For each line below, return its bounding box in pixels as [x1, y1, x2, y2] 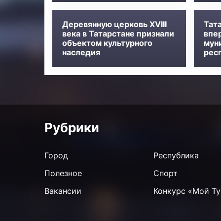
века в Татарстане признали [62, 29, 174, 39]
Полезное [44, 168, 82, 179]
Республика [153, 150, 199, 161]
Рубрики [44, 120, 99, 136]
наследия [62, 47, 100, 58]
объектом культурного [62, 38, 152, 48]
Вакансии [44, 186, 81, 196]
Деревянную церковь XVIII [62, 19, 167, 30]
